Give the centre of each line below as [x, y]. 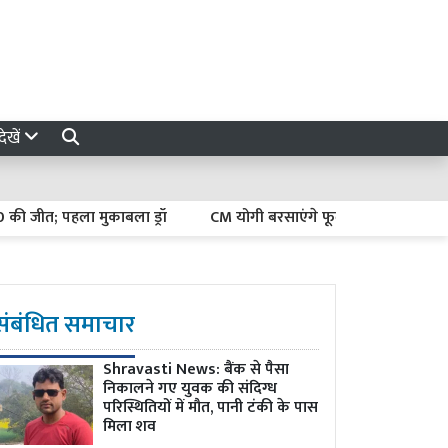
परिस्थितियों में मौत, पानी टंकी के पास [210, 407]
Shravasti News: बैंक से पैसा [196, 369]
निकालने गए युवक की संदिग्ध [190, 388]
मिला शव [129, 426]
